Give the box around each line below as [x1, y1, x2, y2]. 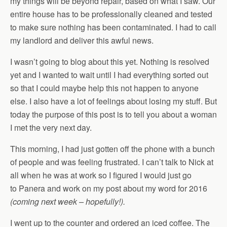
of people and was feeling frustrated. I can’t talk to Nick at [10, 156, 213, 168]
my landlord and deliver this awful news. [10, 34, 154, 46]
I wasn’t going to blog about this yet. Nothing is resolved [10, 56, 209, 67]
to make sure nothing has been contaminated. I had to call [10, 21, 216, 33]
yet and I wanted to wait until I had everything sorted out [10, 69, 208, 81]
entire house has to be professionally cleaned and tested [10, 8, 212, 20]
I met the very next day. [10, 122, 92, 133]
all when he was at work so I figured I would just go [10, 169, 192, 181]
